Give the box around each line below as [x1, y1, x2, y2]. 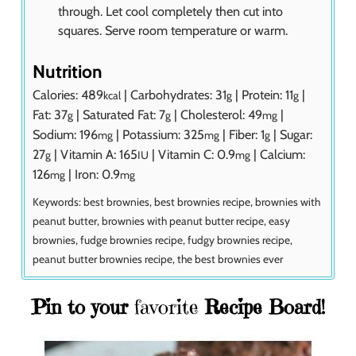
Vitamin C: [158, 145, 217, 162]
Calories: [33, 86, 81, 103]
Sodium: [33, 126, 79, 142]
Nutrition [33, 60, 103, 83]
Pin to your [31, 294, 128, 319]
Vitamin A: [60, 145, 119, 162]
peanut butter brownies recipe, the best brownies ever [33, 252, 283, 265]
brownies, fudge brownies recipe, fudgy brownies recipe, [33, 233, 292, 246]
